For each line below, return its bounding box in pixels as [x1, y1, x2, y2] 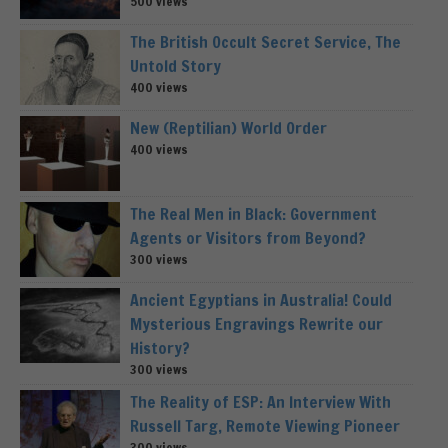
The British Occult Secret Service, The [130, 31, 401, 54]
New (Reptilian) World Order [130, 117, 327, 140]
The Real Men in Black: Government [130, 203, 377, 226]
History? [130, 337, 190, 360]
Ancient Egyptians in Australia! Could [130, 289, 392, 312]
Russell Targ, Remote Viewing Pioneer [130, 415, 400, 438]
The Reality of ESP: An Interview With [130, 391, 391, 414]
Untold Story [130, 55, 221, 78]
